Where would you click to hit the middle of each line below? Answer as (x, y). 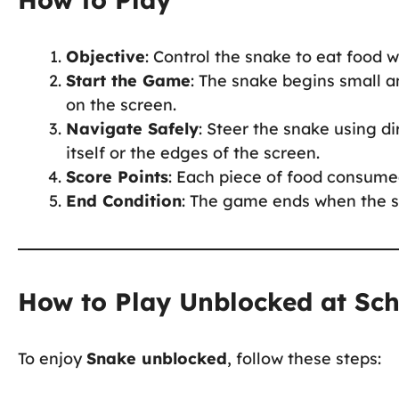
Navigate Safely (132, 128)
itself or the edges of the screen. (193, 152)
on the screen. (121, 104)
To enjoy (52, 358)
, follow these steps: (304, 358)
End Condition (124, 200)
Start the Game (128, 80)
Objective (106, 56)
